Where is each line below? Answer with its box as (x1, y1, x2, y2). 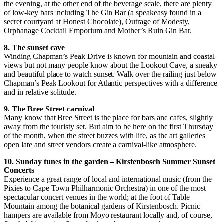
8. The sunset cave (4, 43, 65, 52)
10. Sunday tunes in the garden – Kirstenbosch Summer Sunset (4, 157, 215, 166)
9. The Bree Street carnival (4, 104, 94, 113)
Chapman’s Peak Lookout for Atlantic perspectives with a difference (4, 78, 217, 87)
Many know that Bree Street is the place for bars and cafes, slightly (4, 113, 213, 122)
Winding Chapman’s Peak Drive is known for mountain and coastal (4, 52, 215, 60)
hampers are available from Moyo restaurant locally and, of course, (4, 210, 212, 219)
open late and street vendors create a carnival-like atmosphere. (4, 140, 197, 149)
